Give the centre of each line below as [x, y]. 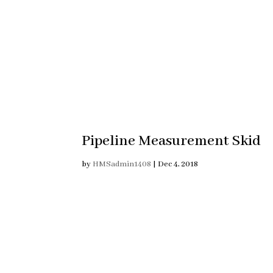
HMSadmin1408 [122, 164]
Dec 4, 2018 [178, 164]
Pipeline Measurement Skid [172, 141]
